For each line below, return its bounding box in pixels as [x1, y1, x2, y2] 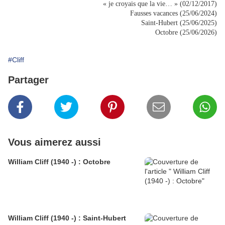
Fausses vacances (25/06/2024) [130, 10, 217, 18]
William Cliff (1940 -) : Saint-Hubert [8, 214, 126, 222]
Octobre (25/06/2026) [155, 29, 217, 37]
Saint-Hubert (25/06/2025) [141, 19, 217, 27]
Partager [8, 74, 49, 86]
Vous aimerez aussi [8, 137, 101, 148]
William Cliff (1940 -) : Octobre [8, 158, 110, 166]
